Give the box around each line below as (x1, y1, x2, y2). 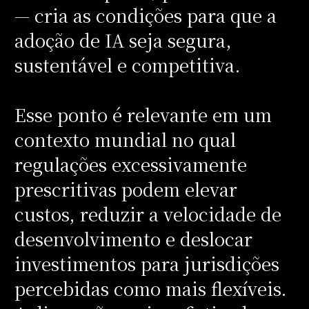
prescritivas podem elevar (14, 176, 237, 201)
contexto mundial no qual (14, 126, 236, 152)
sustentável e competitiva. (14, 52, 246, 77)
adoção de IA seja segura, (14, 27, 232, 52)
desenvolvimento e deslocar (14, 226, 252, 251)
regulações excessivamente (14, 151, 247, 177)
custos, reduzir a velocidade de (14, 201, 281, 226)
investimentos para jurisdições (14, 250, 279, 276)
